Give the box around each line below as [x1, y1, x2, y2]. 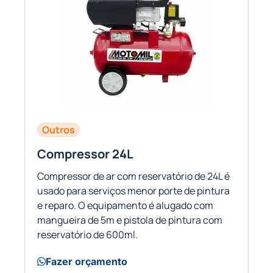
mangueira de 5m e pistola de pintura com [37, 213, 222, 227]
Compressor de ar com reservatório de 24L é [37, 169, 230, 183]
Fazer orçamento [46, 255, 127, 268]
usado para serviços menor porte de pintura [37, 183, 230, 197]
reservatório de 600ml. [37, 227, 138, 241]
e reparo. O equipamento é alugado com [37, 198, 213, 212]
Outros [42, 122, 75, 136]
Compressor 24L [37, 145, 133, 162]
